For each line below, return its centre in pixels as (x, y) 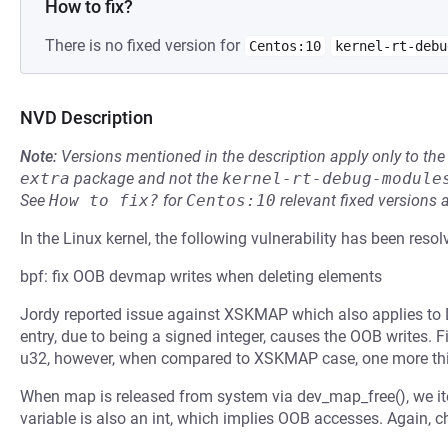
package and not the (146, 178)
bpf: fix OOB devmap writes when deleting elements (201, 276)
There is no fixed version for (144, 45)
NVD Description (86, 117)
